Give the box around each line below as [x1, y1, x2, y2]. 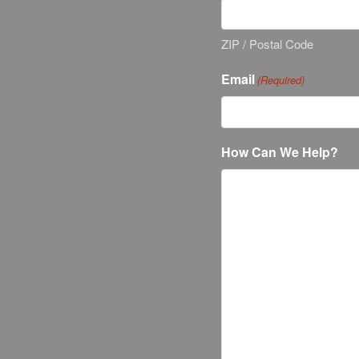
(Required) [257, 72, 305, 88]
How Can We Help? [221, 143, 338, 162]
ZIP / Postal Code [221, 35, 313, 53]
